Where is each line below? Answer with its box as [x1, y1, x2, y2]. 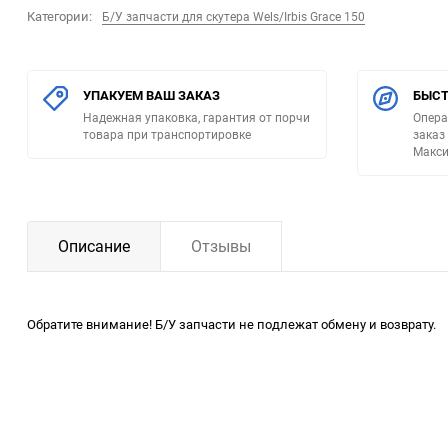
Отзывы [191, 235, 251, 258]
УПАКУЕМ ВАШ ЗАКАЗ [83, 86, 220, 105]
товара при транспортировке [83, 126, 251, 143]
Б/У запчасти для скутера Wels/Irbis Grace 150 [102, 8, 365, 25]
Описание [58, 235, 130, 258]
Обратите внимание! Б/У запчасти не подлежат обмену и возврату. [27, 315, 436, 334]
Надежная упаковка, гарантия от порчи [83, 109, 310, 126]
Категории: [27, 7, 92, 26]
